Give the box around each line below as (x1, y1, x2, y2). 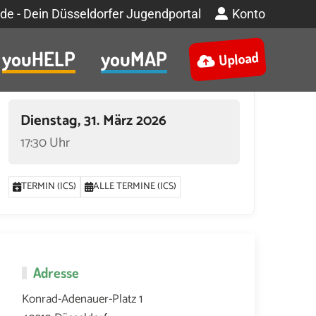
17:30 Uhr (20, 132, 71, 154)
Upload (217, 47, 259, 70)
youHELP (2, 45, 75, 71)
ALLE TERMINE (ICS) (93, 178, 177, 195)
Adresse (33, 262, 79, 281)
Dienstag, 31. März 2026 (20, 109, 167, 133)
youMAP (101, 45, 167, 71)
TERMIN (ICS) (21, 178, 77, 195)
